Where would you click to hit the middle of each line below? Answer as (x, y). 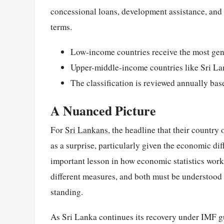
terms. (61, 26)
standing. (67, 192)
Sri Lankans (86, 130)
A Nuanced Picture (103, 111)
